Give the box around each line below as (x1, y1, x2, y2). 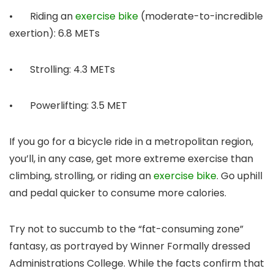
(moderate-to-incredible (138, 9, 263, 24)
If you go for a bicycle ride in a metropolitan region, (9, 135, 253, 149)
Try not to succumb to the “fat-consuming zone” (9, 222, 243, 237)
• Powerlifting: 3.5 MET (9, 98, 127, 113)
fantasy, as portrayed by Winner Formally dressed (9, 239, 250, 254)
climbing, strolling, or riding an (9, 169, 154, 183)
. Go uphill (217, 169, 262, 183)
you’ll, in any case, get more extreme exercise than (9, 152, 253, 166)
